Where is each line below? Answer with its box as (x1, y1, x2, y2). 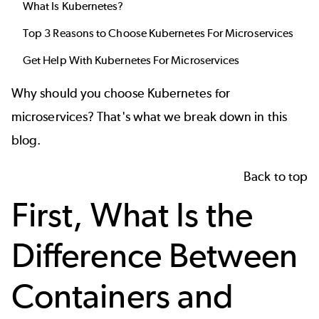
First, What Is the (11, 194, 253, 236)
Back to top (244, 169, 308, 185)
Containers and (11, 276, 234, 317)
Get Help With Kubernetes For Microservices (23, 53, 240, 68)
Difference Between (11, 235, 298, 276)
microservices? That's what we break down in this (11, 108, 287, 125)
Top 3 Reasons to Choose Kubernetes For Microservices (23, 26, 294, 41)
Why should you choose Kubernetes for (11, 85, 230, 101)
